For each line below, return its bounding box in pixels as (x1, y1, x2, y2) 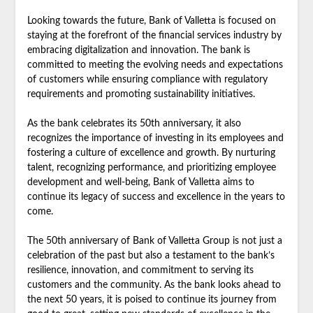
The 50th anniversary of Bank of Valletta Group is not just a (27, 235, 282, 246)
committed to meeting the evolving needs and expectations (27, 59, 283, 70)
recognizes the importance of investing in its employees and (27, 133, 284, 143)
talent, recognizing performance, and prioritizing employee (27, 162, 276, 173)
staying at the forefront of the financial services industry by (27, 30, 282, 41)
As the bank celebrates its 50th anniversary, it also (27, 118, 241, 129)
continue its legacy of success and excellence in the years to (27, 191, 285, 202)
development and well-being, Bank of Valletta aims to (27, 177, 254, 187)
